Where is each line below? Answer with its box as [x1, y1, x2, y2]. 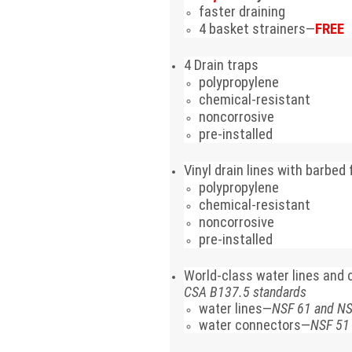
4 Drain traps [184, 56, 259, 74]
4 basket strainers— [199, 20, 316, 38]
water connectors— [199, 316, 311, 333]
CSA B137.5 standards [184, 283, 307, 300]
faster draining [199, 2, 286, 20]
